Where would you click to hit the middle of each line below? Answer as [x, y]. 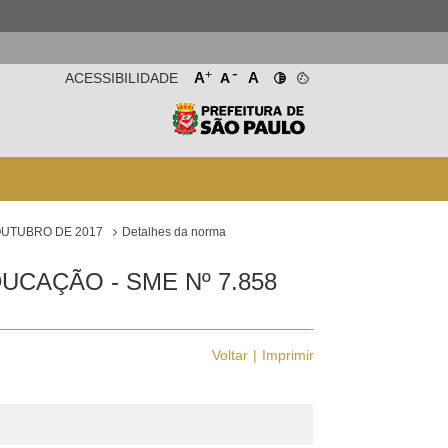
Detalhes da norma [174, 232]
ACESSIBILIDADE [121, 78]
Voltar [229, 355]
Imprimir [287, 355]
